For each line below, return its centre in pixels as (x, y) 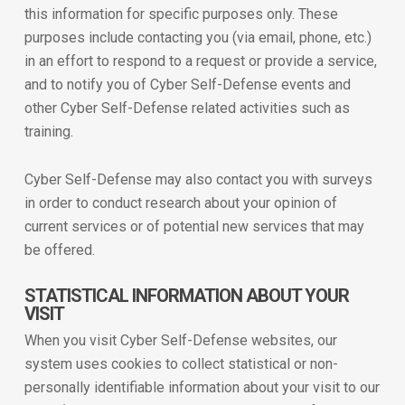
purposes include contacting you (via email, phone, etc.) (198, 38)
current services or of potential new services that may (194, 226)
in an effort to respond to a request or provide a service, (200, 61)
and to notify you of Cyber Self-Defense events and (187, 85)
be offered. (59, 250)
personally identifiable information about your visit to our (202, 387)
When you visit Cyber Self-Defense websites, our (180, 340)
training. (48, 132)
